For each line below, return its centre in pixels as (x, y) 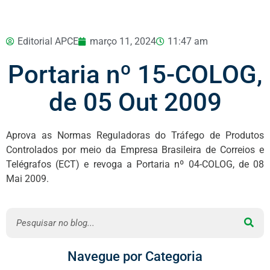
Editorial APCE (48, 42)
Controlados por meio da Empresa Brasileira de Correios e (135, 150)
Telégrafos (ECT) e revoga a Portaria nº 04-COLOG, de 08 (135, 165)
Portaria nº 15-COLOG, (135, 75)
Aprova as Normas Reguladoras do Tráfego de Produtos (135, 136)
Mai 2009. (27, 179)
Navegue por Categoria (135, 256)
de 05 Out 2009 (135, 102)
